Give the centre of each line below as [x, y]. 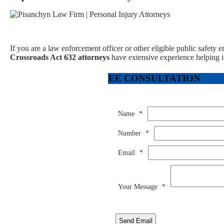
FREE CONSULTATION [148, 78]
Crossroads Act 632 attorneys [60, 57]
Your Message [138, 186]
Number [130, 133]
